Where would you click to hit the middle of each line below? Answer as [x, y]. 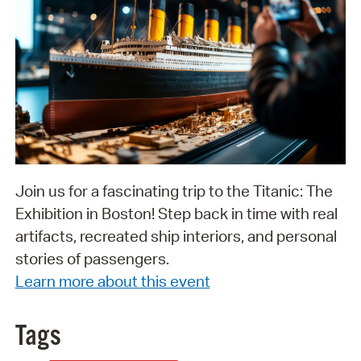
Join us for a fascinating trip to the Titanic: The [174, 191]
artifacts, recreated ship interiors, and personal [176, 237]
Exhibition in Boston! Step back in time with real [176, 214]
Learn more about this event [112, 282]
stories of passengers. [92, 259]
